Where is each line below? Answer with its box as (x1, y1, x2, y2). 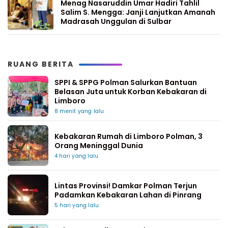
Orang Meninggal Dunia (54, 140, 143, 151)
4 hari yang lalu (54, 152, 99, 160)
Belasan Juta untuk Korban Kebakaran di (54, 87, 207, 97)
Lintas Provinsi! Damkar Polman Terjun (54, 181, 197, 191)
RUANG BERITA (8, 59, 74, 69)
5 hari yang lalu (54, 202, 99, 209)
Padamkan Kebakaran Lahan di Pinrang (54, 190, 202, 200)
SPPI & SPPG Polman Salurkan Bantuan (54, 77, 197, 88)
